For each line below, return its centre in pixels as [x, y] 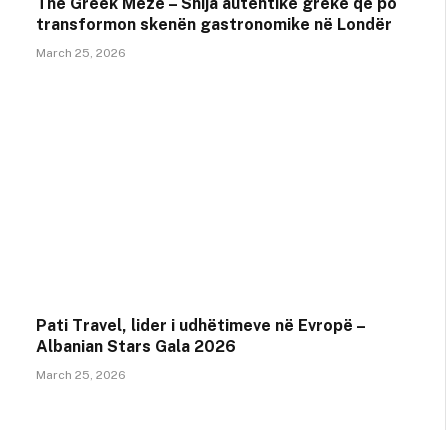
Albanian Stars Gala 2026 [136, 347]
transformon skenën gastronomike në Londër [214, 24]
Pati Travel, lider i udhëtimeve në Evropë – [200, 326]
